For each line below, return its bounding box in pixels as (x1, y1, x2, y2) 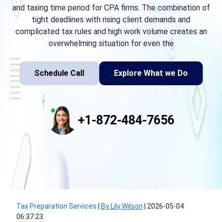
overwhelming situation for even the (48, 39, 174, 48)
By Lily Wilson (101, 202, 143, 210)
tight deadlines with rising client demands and (32, 15, 190, 24)
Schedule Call (34, 68, 84, 78)
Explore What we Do (114, 68, 188, 78)
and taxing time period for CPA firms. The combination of (12, 3, 210, 12)
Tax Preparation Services (16, 202, 97, 210)
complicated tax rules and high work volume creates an (15, 27, 207, 36)
